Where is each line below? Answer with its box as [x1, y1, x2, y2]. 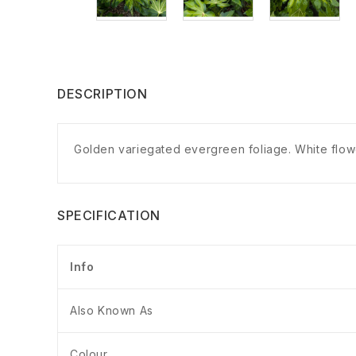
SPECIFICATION [57, 207, 161, 224]
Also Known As [70, 304, 153, 318]
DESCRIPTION [57, 86, 148, 103]
